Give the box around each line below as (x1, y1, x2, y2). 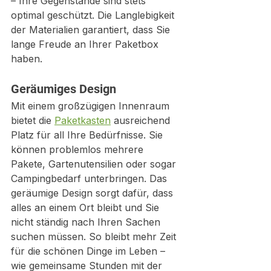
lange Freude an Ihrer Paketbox (11, 38, 162, 50)
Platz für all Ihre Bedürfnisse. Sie (11, 128, 166, 141)
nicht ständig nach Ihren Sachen (11, 215, 163, 228)
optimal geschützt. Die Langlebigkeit (11, 8, 177, 21)
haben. (11, 52, 42, 65)
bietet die (11, 114, 54, 126)
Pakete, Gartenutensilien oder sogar (11, 157, 179, 170)
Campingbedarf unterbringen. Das (11, 172, 170, 184)
